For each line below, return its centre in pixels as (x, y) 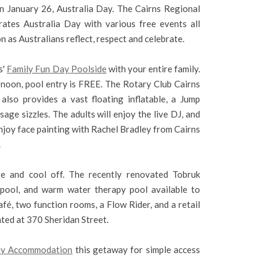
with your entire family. (153, 69)
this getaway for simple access (136, 250)
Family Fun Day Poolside (57, 69)
